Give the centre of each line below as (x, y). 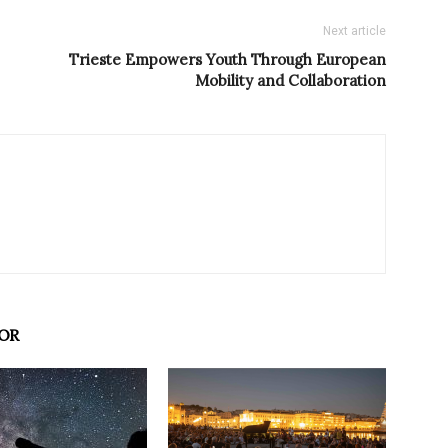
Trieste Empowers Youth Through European (227, 60)
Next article (354, 31)
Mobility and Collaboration (290, 81)
